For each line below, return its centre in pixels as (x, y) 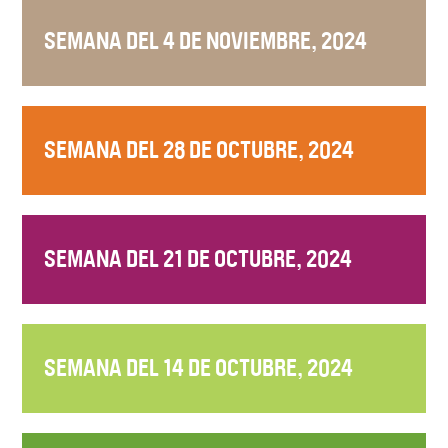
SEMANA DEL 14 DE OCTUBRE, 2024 (199, 367)
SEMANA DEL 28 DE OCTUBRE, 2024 (199, 149)
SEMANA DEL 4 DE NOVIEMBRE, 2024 (206, 40)
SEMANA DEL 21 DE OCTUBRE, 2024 (198, 258)
